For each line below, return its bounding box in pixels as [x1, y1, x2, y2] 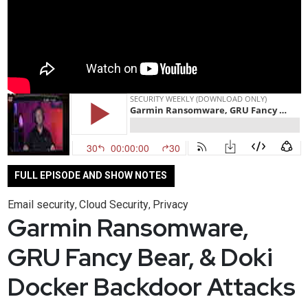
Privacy [152, 197, 188, 211]
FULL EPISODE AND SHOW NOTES [14, 170, 167, 181]
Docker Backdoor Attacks [7, 269, 296, 303]
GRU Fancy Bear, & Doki [7, 240, 273, 274]
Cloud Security [78, 197, 148, 211]
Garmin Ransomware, [7, 210, 249, 244]
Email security [7, 197, 75, 211]
